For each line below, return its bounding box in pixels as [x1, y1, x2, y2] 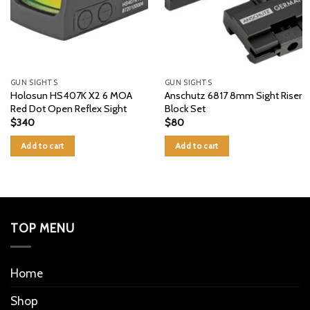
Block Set [164, 102, 206, 115]
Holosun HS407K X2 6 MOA [10, 89, 132, 102]
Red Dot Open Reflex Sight [10, 102, 127, 115]
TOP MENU [10, 221, 75, 236]
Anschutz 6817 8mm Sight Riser [164, 89, 302, 102]
